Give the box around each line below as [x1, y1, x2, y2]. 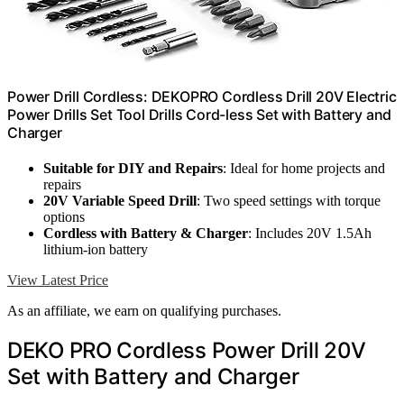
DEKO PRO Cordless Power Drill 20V [7, 336, 367, 363]
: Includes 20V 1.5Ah [248, 225, 372, 241]
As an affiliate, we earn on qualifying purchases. [7, 302, 281, 318]
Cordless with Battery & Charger [43, 225, 248, 241]
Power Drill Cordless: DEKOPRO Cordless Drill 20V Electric [7, 87, 397, 106]
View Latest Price [7, 271, 108, 288]
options [43, 208, 85, 225]
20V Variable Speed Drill [43, 192, 197, 208]
